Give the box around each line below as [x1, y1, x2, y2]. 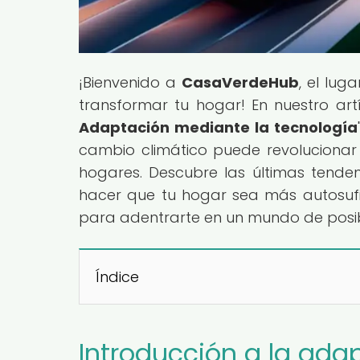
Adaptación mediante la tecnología [79, 117, 358, 137]
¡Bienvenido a [79, 72, 182, 92]
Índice [96, 266, 139, 287]
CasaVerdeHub [181, 72, 299, 92]
